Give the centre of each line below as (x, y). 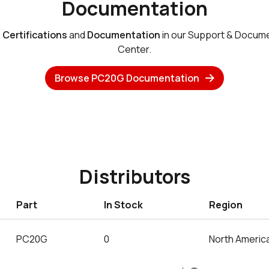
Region (226, 205)
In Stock (123, 205)
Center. (134, 49)
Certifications (35, 35)
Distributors (134, 177)
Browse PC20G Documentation (127, 78)
